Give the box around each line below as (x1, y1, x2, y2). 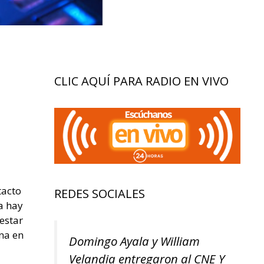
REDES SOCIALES (54, 186, 145, 202)
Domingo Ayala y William (69, 233, 200, 250)
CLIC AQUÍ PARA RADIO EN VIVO (54, 73, 229, 90)
